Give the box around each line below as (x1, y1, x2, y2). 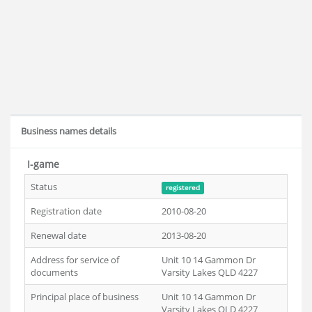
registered (165, 183, 200, 192)
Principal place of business (31, 290, 139, 303)
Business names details (21, 125, 116, 137)
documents (31, 266, 78, 279)
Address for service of (31, 253, 119, 266)
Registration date (31, 205, 102, 217)
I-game (24, 157, 59, 171)
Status (31, 180, 57, 193)
